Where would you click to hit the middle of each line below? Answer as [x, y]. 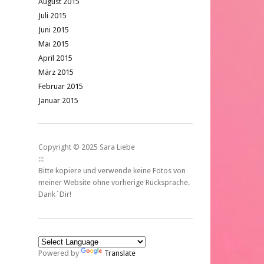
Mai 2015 [54, 44]
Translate [120, 253]
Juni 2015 [54, 30]
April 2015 [55, 58]
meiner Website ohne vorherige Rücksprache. [114, 182]
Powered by [60, 253]
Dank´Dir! [55, 194]
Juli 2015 [52, 16]
